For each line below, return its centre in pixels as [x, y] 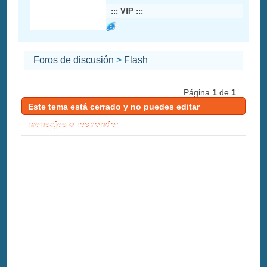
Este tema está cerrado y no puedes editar [114, 107]
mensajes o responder [74, 125]
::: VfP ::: [127, 11]
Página [194, 93]
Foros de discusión [74, 60]
